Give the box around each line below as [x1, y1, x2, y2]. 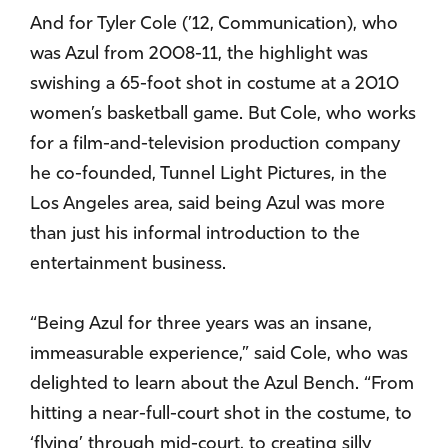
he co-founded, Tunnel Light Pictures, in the [30, 165, 387, 185]
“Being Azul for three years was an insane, [30, 315, 372, 335]
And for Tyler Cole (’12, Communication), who [30, 15, 398, 35]
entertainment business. [30, 255, 226, 275]
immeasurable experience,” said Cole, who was [30, 345, 408, 365]
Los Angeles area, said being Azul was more [30, 195, 385, 215]
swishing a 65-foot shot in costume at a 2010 [30, 75, 399, 95]
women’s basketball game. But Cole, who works [30, 105, 416, 125]
